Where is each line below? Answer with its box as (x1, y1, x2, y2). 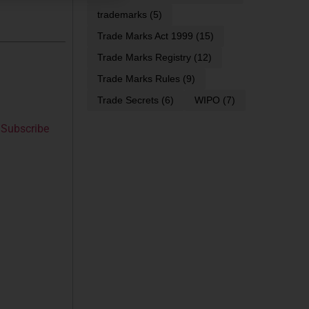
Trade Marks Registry (97, 52, 191, 63)
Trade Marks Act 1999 (97, 30, 193, 42)
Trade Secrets (97, 94, 159, 106)
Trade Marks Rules (97, 73, 180, 85)
